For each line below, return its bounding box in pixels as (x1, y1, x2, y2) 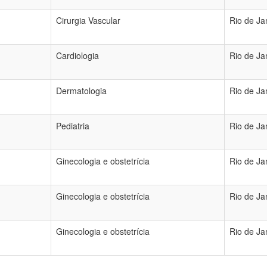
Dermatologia (56, 85, 107, 97)
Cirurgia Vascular (56, 14, 120, 26)
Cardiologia (56, 49, 99, 61)
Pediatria (56, 120, 89, 132)
